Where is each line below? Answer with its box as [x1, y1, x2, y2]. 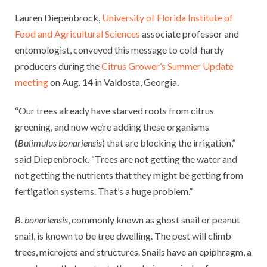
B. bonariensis [15, 213, 68, 225]
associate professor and [140, 27, 239, 39]
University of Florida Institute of [102, 11, 233, 23]
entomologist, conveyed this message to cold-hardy [15, 44, 224, 55]
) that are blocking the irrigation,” [102, 136, 235, 148]
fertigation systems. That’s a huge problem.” [15, 185, 193, 197]
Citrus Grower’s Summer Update [101, 60, 234, 72]
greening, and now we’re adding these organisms [15, 120, 209, 132]
